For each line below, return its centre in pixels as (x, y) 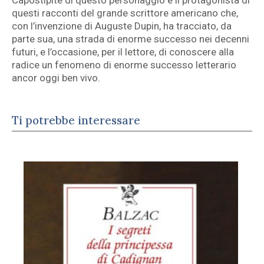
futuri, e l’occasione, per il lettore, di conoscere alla (123, 52)
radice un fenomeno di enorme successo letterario (124, 65)
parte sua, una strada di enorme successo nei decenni (131, 39)
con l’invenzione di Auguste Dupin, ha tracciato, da (122, 26)
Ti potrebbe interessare (76, 121)
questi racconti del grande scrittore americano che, (125, 13)
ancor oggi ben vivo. (56, 78)
